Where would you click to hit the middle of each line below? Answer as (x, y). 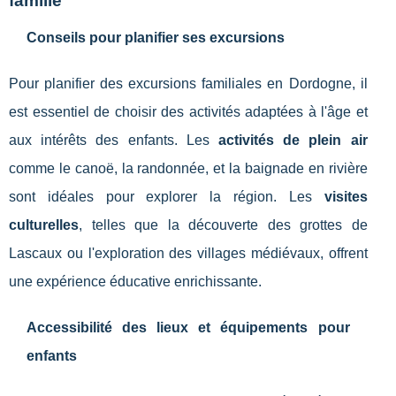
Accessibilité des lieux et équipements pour (188, 328)
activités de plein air (293, 141)
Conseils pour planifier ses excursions (156, 38)
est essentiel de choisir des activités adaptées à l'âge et (188, 112)
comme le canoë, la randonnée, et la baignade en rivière (188, 169)
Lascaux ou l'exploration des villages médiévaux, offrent (188, 254)
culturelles (44, 225)
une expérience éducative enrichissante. (135, 282)
